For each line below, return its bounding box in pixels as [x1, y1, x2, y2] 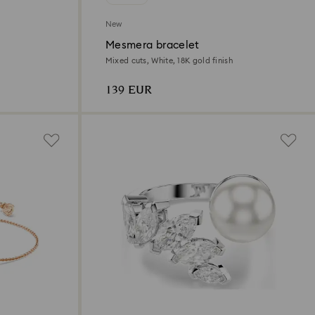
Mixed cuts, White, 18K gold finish [105, 57, 233, 65]
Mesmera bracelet [105, 40, 200, 51]
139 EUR [105, 82, 152, 100]
